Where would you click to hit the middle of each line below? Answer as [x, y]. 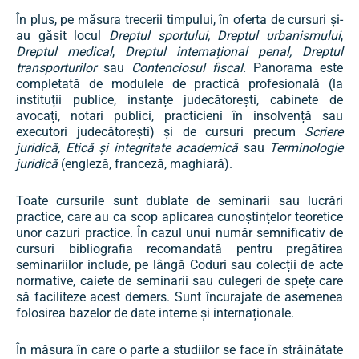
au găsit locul [63, 36]
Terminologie [306, 148]
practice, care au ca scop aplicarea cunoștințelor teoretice [179, 217]
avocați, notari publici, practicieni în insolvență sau [179, 116]
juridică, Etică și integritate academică [130, 148]
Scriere [324, 132]
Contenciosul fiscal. [192, 68]
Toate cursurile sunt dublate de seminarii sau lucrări [179, 201]
